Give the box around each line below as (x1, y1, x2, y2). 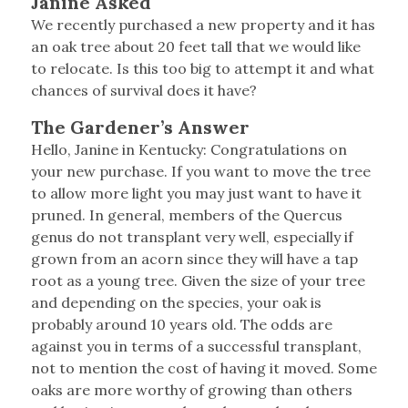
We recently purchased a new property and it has (30, 15, 375, 35)
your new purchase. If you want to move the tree (30, 162, 371, 181)
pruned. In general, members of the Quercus (30, 206, 342, 225)
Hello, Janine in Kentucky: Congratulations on (30, 140, 347, 159)
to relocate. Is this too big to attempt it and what (30, 59, 374, 78)
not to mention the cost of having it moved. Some (30, 359, 377, 378)
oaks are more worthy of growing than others (30, 381, 352, 400)
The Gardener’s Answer (30, 116, 250, 139)
